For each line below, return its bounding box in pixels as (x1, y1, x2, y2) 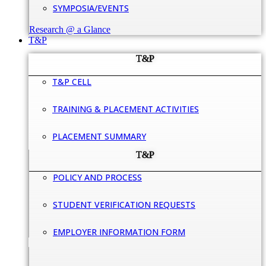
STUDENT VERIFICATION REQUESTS (53, 199, 195, 211)
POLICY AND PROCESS (53, 172, 142, 183)
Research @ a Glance (29, 24, 110, 34)
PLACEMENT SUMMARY (52, 130, 146, 142)
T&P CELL (52, 75, 91, 87)
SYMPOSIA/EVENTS (53, 2, 129, 14)
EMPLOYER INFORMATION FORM (53, 226, 185, 238)
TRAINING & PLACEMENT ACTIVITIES (52, 103, 199, 115)
